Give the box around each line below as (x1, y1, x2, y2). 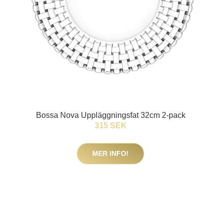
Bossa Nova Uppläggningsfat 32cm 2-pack (36, 111, 185, 120)
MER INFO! (92, 149, 129, 158)
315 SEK (94, 121, 127, 130)
